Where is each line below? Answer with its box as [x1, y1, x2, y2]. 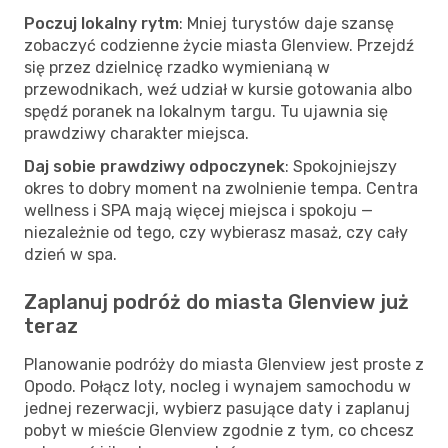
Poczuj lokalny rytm [24, 13, 179, 33]
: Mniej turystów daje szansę [179, 13, 394, 33]
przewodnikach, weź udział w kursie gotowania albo [24, 79, 412, 99]
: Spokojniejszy [285, 156, 397, 176]
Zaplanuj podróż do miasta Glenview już [24, 289, 409, 314]
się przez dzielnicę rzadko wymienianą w [24, 57, 330, 77]
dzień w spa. [24, 244, 117, 264]
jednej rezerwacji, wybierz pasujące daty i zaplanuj [24, 398, 410, 418]
